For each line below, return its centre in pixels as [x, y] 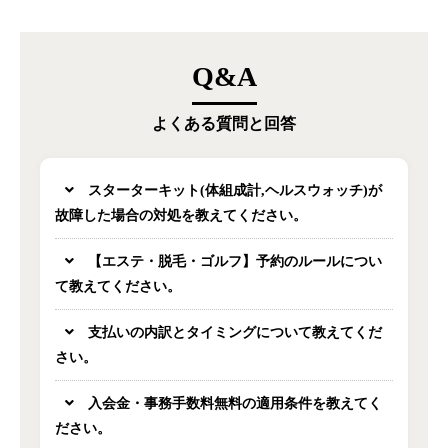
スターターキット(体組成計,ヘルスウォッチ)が [233, 190]
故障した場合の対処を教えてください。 [181, 215]
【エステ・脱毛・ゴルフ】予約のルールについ [233, 261]
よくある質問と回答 [224, 123]
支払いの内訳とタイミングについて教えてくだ [233, 332]
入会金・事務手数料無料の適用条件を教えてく [233, 403]
